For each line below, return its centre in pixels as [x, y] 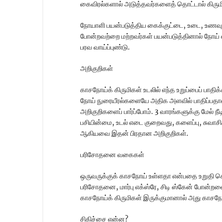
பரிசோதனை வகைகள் [112, 155]
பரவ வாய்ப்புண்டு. [105, 47]
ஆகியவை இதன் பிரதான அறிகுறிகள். [134, 134]
